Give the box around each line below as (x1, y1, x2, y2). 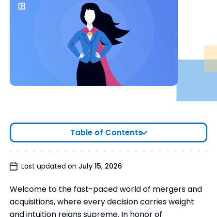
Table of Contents (70, 126, 142, 138)
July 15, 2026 (78, 161, 122, 171)
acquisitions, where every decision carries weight (10, 196, 194, 207)
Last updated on (21, 161, 78, 171)
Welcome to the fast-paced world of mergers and (10, 183, 202, 195)
